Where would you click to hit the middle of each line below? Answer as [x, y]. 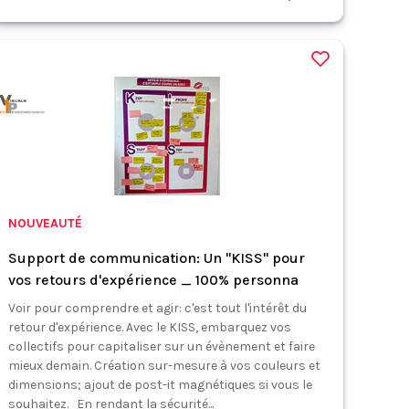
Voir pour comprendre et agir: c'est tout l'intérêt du [158, 308]
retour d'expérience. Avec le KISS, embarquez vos [150, 327]
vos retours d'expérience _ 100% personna [154, 280]
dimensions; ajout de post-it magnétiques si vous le [161, 385]
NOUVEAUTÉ [46, 223]
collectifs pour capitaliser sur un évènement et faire [162, 346]
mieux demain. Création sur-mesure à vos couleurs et [165, 366]
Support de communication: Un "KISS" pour [157, 258]
